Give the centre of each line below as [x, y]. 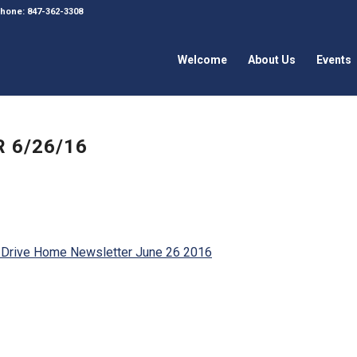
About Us [272, 60]
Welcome [203, 60]
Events [334, 60]
